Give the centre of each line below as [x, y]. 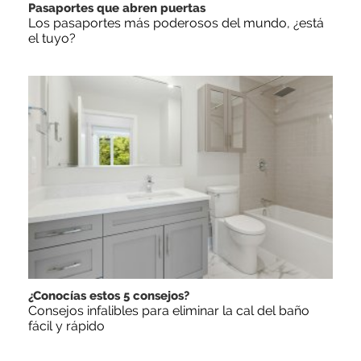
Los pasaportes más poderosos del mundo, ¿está [176, 23]
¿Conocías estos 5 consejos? [109, 296]
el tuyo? [52, 39]
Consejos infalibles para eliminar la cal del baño [169, 311]
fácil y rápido [66, 326]
